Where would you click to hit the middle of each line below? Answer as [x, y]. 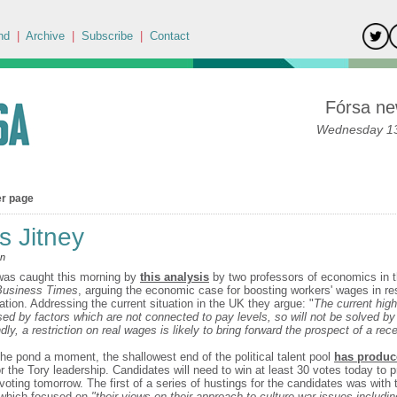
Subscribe [107, 36]
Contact [170, 36]
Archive [45, 36]
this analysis [175, 277]
